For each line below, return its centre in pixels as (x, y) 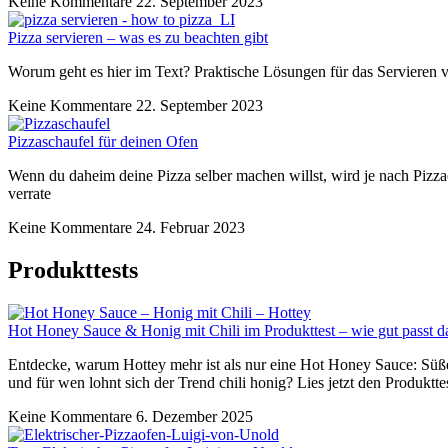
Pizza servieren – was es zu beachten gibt (138, 37)
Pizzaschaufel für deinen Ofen (103, 141)
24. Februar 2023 (190, 227)
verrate (29, 193)
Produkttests (73, 269)
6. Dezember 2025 (194, 416)
